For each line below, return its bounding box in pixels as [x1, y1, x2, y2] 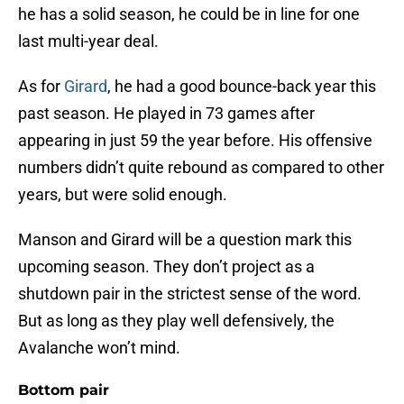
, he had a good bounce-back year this [107, 77, 376, 96]
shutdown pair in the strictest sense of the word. [18, 284, 362, 304]
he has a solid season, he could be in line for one [18, 5, 360, 24]
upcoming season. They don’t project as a [18, 257, 315, 277]
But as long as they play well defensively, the [18, 311, 335, 331]
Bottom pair [18, 381, 109, 399]
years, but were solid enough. [18, 185, 227, 205]
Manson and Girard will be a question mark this [18, 230, 352, 250]
